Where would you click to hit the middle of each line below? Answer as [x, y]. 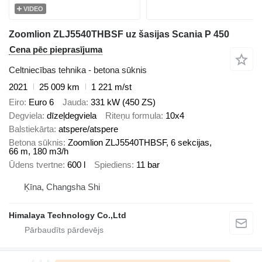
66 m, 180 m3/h [39, 151]
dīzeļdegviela [72, 116]
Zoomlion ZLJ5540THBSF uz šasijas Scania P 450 [119, 34]
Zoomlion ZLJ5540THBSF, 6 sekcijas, [140, 143]
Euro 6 [41, 102]
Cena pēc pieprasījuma [56, 49]
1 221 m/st [111, 87]
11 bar [148, 165]
